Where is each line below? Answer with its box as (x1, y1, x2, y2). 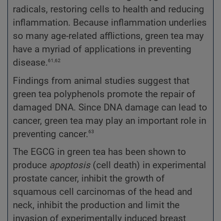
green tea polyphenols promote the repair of (13, 88, 195, 100)
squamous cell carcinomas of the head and (13, 186, 192, 197)
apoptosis (49, 159, 90, 171)
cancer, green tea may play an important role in (13, 115, 206, 126)
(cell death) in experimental (90, 159, 206, 171)
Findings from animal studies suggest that (13, 75, 189, 86)
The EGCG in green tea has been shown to (13, 146, 186, 157)
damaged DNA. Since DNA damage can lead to (13, 102, 207, 113)
